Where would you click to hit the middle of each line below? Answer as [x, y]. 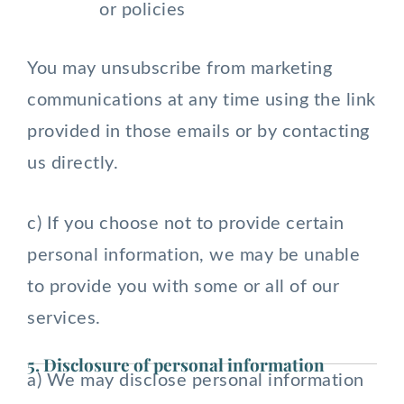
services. [64, 318]
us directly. [73, 163]
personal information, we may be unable [193, 255]
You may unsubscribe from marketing [179, 69]
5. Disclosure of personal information [176, 364]
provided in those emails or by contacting [198, 132]
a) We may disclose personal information [196, 381]
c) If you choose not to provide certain [186, 224]
